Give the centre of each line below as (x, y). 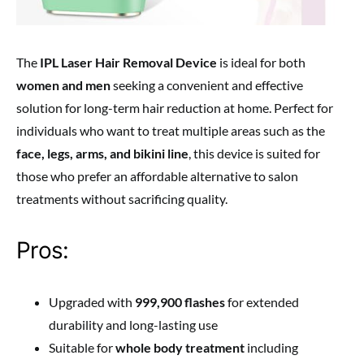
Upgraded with (92, 302)
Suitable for (82, 348)
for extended (262, 302)
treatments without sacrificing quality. (122, 199)
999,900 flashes (180, 302)
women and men (63, 85)
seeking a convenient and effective (207, 85)
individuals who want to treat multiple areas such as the (171, 131)
